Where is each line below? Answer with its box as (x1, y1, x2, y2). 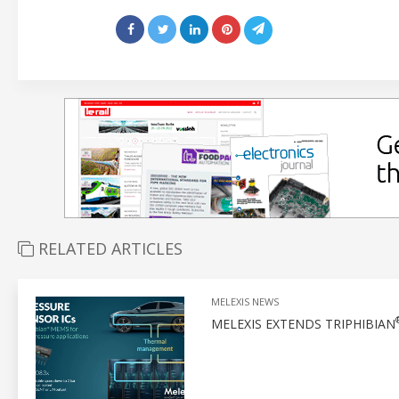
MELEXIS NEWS (210, 294, 279, 308)
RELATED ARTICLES (34, 237, 183, 259)
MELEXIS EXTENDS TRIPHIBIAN (210, 314, 395, 332)
